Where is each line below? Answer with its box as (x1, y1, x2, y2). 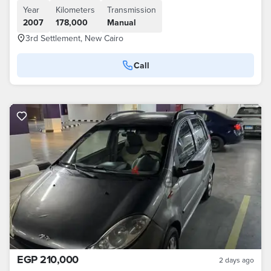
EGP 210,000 (17, 252, 79, 267)
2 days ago (219, 255, 254, 265)
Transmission (107, 4, 156, 16)
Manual (107, 16, 136, 28)
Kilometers (56, 4, 95, 16)
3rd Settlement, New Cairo (25, 32, 123, 44)
